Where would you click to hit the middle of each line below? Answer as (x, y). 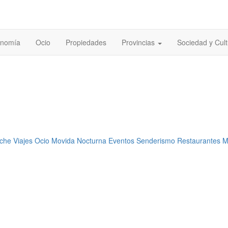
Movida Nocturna (79, 141)
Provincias (139, 42)
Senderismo (156, 141)
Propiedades (86, 42)
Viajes (23, 141)
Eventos (121, 141)
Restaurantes (199, 141)
